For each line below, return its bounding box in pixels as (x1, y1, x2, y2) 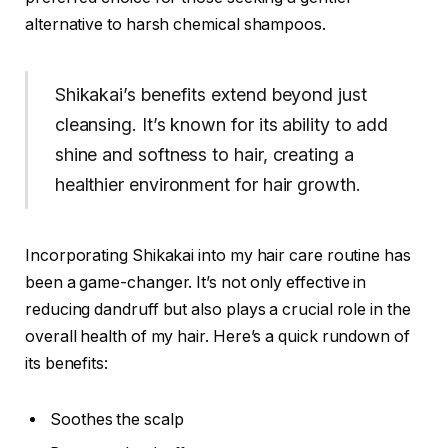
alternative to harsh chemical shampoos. (25, 15, 326, 35)
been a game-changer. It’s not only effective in (25, 272, 367, 292)
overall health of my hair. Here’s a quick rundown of (25, 326, 410, 346)
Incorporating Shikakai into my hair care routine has (25, 245, 411, 265)
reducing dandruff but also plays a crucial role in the (25, 299, 411, 319)
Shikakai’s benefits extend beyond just (54, 84, 367, 106)
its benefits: (25, 353, 108, 373)
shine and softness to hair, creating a (54, 144, 354, 166)
